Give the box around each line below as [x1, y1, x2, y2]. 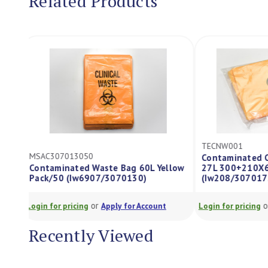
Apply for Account [108, 200, 173, 211]
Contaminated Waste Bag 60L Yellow [36, 162, 191, 173]
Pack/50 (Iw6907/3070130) [36, 172, 153, 184]
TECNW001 [208, 141, 249, 151]
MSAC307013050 [36, 151, 100, 162]
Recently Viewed [29, 224, 154, 246]
